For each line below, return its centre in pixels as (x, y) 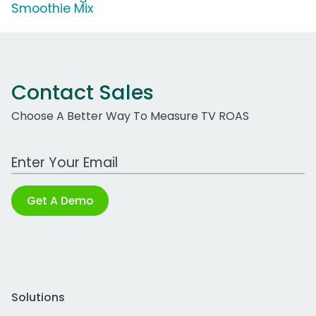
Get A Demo (60, 201)
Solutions (38, 298)
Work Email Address (66, 155)
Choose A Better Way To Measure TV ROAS (130, 116)
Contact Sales (83, 93)
